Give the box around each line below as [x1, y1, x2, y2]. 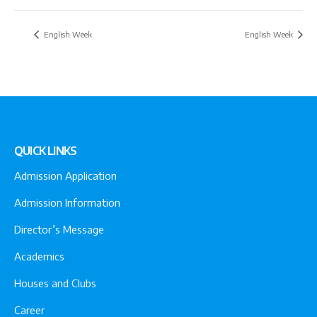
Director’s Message [14, 223, 104, 236]
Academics [14, 250, 64, 263]
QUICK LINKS [14, 143, 77, 158]
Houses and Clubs [14, 277, 96, 290]
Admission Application [14, 169, 117, 183]
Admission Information [14, 196, 120, 209]
